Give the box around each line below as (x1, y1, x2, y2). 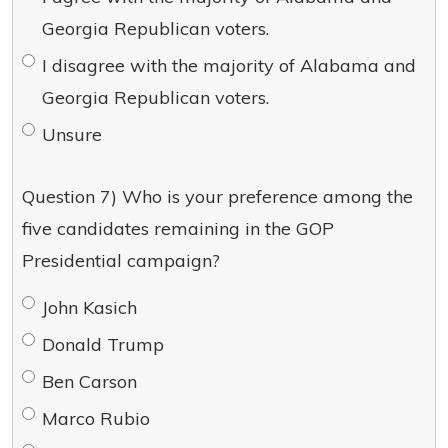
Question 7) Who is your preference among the (22, 185, 413, 208)
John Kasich (42, 296, 137, 319)
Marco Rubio (42, 407, 150, 430)
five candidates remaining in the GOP (22, 217, 334, 240)
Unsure (42, 123, 102, 146)
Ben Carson (42, 370, 137, 393)
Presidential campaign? (22, 249, 220, 272)
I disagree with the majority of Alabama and (42, 54, 416, 77)
